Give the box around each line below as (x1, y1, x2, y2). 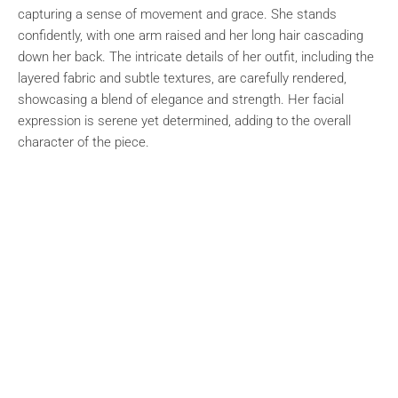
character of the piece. (18, 134, 149, 150)
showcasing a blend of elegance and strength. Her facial (18, 92, 344, 107)
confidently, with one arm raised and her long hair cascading (18, 28, 363, 44)
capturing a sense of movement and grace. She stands (18, 6, 337, 22)
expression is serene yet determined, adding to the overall (18, 113, 351, 129)
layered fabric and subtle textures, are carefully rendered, (18, 70, 346, 86)
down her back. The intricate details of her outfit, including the (18, 49, 374, 65)
